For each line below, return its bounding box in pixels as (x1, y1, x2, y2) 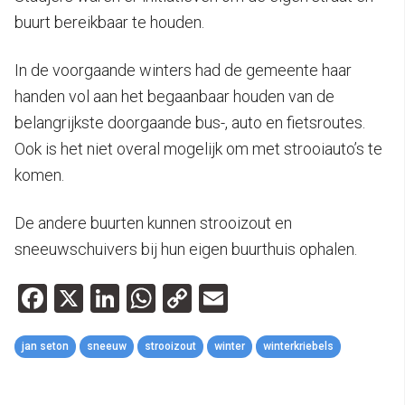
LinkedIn (119, 280, 223, 316)
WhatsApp (155, 280, 288, 316)
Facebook (47, 280, 168, 316)
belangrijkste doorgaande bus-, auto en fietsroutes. (14, 112, 365, 132)
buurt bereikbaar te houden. (14, 12, 204, 32)
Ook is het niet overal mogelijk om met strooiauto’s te (14, 138, 382, 158)
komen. (14, 165, 64, 184)
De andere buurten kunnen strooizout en (14, 212, 292, 232)
